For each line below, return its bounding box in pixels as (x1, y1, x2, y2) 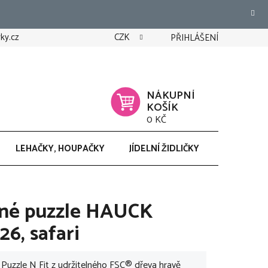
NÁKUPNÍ (147, 86, 195, 105)
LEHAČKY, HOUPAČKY (16, 141, 105, 156)
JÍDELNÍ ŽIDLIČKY (129, 141, 199, 156)
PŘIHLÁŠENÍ (170, 31, 218, 45)
